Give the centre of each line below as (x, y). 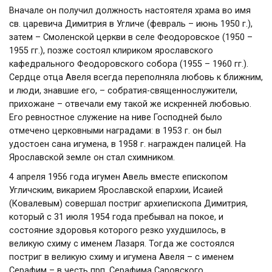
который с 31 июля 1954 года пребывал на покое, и (116, 217)
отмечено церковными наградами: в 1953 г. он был (115, 131)
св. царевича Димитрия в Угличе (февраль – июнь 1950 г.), (131, 24)
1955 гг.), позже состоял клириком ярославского (111, 51)
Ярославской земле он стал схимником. (92, 158)
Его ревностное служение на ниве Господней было (116, 117)
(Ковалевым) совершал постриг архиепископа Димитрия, (128, 204)
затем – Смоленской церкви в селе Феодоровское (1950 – (131, 37)
